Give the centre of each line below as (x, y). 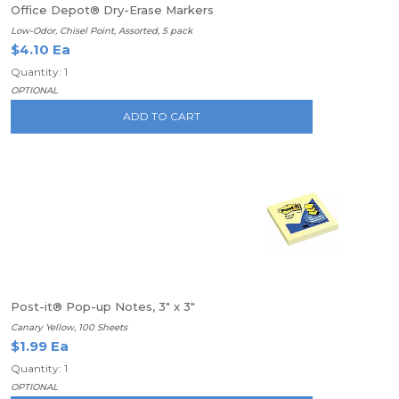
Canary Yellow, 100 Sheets (69, 327)
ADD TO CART (162, 116)
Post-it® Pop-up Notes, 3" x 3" (103, 306)
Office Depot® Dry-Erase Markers (112, 10)
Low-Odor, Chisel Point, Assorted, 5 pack (102, 31)
